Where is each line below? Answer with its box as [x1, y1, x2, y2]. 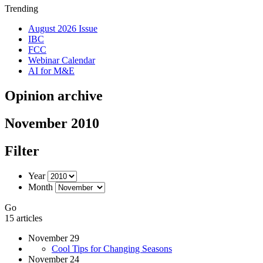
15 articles [5, 213, 42, 223]
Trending [5, 4, 38, 14]
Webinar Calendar [28, 55, 95, 65]
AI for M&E [28, 66, 75, 76]
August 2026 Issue [28, 23, 97, 33]
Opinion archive [5, 87, 103, 103]
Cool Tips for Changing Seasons [52, 243, 172, 254]
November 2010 [5, 115, 99, 131]
